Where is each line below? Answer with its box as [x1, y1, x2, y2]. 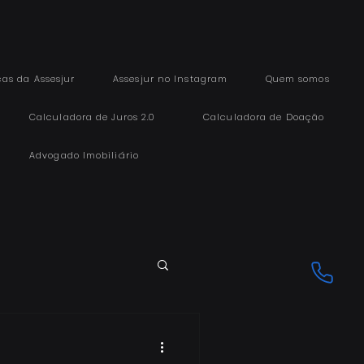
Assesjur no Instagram [113, 72, 228, 85]
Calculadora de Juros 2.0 [28, 110, 155, 123]
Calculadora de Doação [203, 110, 325, 123]
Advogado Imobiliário [29, 149, 139, 162]
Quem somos [265, 72, 330, 85]
